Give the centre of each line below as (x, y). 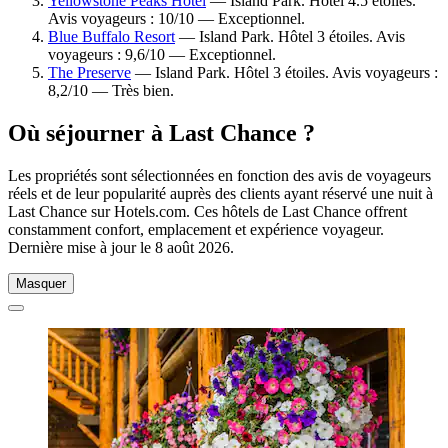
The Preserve (89, 72)
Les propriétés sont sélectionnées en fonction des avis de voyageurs (219, 175)
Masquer (41, 283)
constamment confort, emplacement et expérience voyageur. (196, 229)
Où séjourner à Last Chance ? (161, 132)
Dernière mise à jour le (81, 247)
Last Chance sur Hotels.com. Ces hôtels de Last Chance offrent (207, 211)
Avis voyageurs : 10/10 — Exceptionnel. (176, 18)
